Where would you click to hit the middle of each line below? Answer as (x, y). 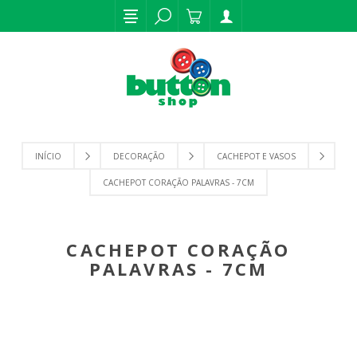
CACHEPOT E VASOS (256, 156)
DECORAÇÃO (139, 156)
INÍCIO (48, 156)
